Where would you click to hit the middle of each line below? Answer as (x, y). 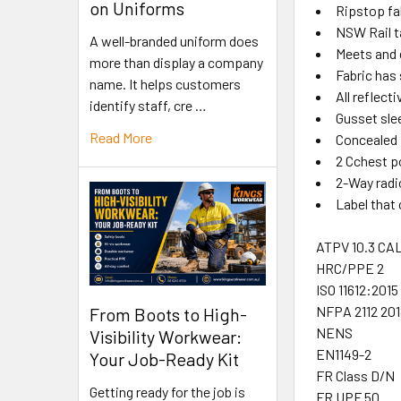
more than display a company (176, 63)
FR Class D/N (356, 376)
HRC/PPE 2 (350, 269)
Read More (121, 138)
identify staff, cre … (148, 106)
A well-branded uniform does (174, 41)
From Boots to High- (168, 314)
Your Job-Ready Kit (164, 358)
